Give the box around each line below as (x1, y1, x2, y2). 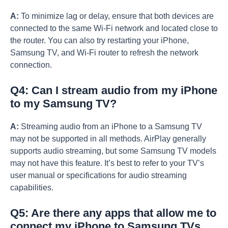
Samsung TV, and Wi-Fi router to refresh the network (10, 48, 198, 58)
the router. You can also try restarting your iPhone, (10, 36, 189, 45)
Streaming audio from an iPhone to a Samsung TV (19, 122, 202, 131)
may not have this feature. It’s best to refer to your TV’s (10, 159, 204, 168)
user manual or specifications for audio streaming (10, 171, 187, 180)
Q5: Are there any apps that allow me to (10, 206, 216, 219)
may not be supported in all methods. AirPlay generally (10, 134, 206, 144)
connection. (10, 61, 52, 70)
